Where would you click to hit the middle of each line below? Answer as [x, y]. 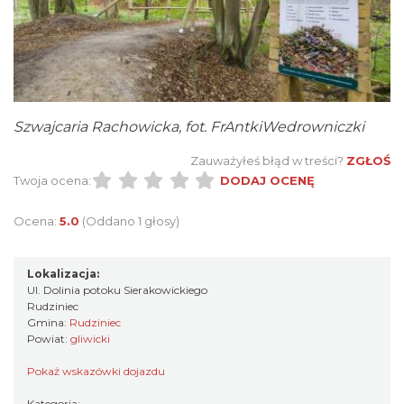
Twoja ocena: [52, 181]
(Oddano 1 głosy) [131, 221]
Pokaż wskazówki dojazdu [96, 372]
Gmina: [48, 323]
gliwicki [90, 339]
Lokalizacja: [63, 274]
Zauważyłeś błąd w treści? [267, 161]
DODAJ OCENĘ [267, 181]
